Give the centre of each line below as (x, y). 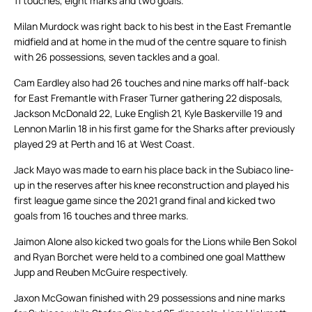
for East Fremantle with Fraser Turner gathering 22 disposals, (148, 98)
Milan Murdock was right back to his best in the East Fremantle (153, 26)
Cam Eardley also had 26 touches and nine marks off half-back (151, 83)
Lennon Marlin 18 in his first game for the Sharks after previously (154, 129)
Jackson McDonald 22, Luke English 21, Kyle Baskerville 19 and (148, 114)
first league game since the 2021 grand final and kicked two (145, 201)
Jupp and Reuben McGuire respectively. (101, 272)
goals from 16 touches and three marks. (101, 216)
